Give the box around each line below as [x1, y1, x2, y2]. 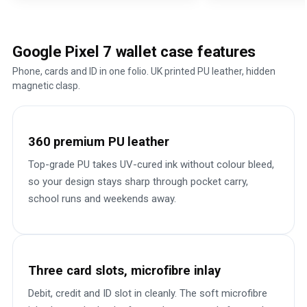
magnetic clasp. [12, 80, 80, 91]
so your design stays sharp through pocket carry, [28, 175, 248, 188]
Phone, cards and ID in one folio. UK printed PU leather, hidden [12, 66, 275, 77]
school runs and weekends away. [28, 193, 176, 205]
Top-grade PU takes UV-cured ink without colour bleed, [28, 158, 274, 171]
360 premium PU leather [28, 134, 169, 149]
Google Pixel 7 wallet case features [12, 42, 256, 60]
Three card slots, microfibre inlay [28, 263, 221, 278]
